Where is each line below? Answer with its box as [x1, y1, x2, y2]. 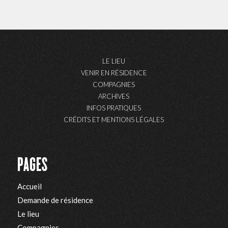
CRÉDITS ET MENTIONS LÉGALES [64, 115, 164, 124]
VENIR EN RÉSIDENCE [80, 68, 147, 77]
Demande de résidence [17, 195, 93, 205]
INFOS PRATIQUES [87, 103, 141, 112]
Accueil [17, 181, 42, 191]
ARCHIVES [98, 92, 130, 100]
